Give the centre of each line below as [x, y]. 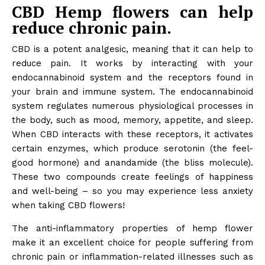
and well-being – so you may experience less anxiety [132, 191]
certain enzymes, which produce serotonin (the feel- [132, 149]
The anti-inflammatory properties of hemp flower [132, 229]
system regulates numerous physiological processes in [132, 106]
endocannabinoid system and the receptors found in [132, 78]
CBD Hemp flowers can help [132, 12]
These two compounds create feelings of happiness [132, 177]
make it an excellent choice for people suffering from [132, 243]
